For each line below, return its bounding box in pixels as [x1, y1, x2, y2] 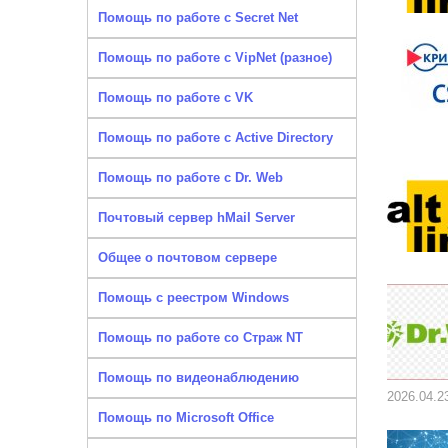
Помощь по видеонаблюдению [98, 370, 299, 385]
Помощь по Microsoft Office [98, 410, 274, 425]
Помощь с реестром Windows [98, 290, 289, 305]
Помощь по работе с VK [98, 90, 253, 105]
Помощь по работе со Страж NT [98, 330, 303, 345]
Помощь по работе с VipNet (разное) [98, 50, 332, 65]
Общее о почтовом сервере [98, 250, 277, 265]
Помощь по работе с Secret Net [98, 10, 298, 25]
